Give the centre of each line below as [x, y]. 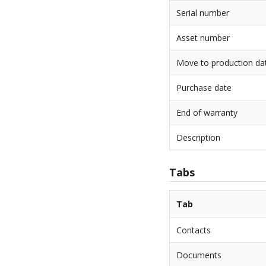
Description [199, 138]
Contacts [194, 230]
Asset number [203, 38]
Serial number [203, 13]
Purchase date [204, 88]
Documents [199, 255]
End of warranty [207, 113]
